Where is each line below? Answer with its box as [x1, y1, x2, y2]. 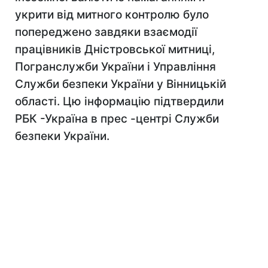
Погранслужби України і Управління [15, 60, 216, 74]
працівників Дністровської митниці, [15, 42, 215, 56]
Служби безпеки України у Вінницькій [15, 77, 226, 91]
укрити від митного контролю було [15, 8, 209, 22]
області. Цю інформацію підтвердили [15, 95, 224, 108]
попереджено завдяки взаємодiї [15, 25, 197, 39]
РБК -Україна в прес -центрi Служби [15, 112, 219, 126]
